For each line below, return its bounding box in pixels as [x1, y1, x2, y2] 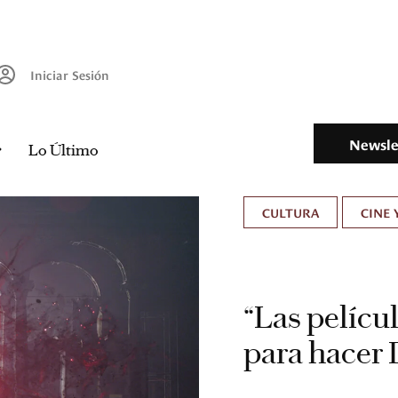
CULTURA [262, 203, 319, 221]
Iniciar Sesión [30, 66, 109, 84]
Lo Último [28, 140, 99, 161]
